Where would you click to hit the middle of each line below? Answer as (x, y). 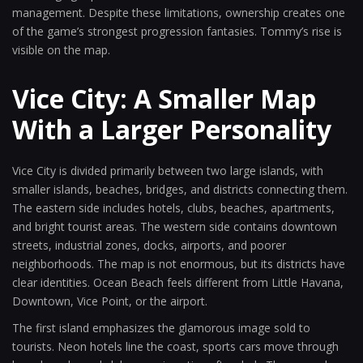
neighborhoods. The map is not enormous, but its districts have (179, 264)
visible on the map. (61, 50)
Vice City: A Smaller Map (164, 98)
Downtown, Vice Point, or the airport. (110, 301)
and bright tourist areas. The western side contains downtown (175, 226)
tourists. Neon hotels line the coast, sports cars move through (175, 346)
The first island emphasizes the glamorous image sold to (161, 328)
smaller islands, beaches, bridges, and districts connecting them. (180, 189)
